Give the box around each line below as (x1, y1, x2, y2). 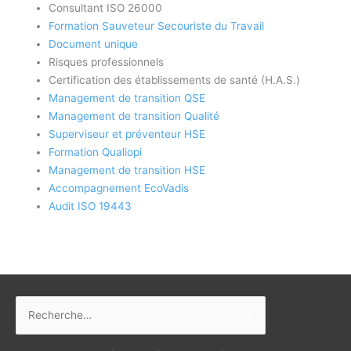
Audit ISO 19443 (49, 199, 132, 212)
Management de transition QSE (49, 91, 206, 104)
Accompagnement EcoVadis (49, 181, 190, 194)
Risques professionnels (49, 55, 165, 68)
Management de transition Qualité (49, 109, 220, 122)
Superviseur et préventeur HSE (49, 127, 206, 140)
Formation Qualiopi (49, 145, 143, 158)
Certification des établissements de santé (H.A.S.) (49, 73, 301, 86)
